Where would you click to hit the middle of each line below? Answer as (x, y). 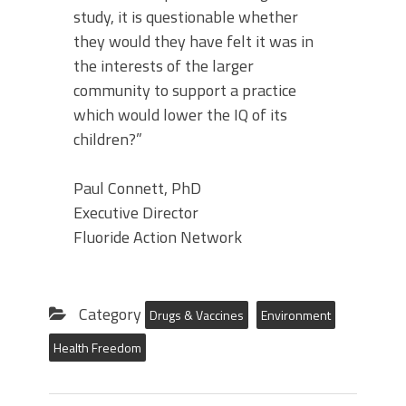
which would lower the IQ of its (180, 114)
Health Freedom (97, 347)
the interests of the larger (164, 65)
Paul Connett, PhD (137, 188)
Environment (296, 314)
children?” (108, 139)
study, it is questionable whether (186, 16)
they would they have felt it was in (193, 41)
